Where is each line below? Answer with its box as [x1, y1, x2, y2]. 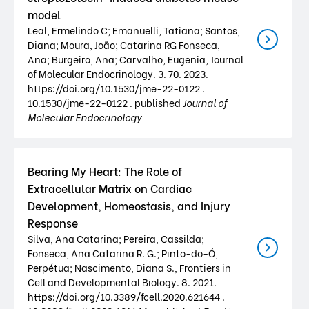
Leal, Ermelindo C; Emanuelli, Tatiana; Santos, [28, 23, 240, 37]
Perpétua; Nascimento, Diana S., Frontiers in [28, 260, 231, 275]
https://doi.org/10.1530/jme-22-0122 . [28, 81, 205, 95]
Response [28, 215, 78, 230]
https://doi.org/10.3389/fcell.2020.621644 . [28, 289, 225, 303]
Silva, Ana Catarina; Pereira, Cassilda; [28, 231, 204, 246]
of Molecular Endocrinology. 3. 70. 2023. [28, 66, 208, 81]
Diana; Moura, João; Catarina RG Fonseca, [28, 37, 220, 52]
